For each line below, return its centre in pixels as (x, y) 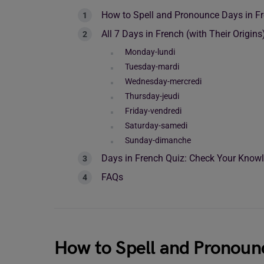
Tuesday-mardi (152, 67)
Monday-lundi (150, 52)
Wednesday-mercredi (163, 81)
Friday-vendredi (153, 111)
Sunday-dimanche (158, 140)
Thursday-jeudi (152, 96)
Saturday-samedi (156, 126)
